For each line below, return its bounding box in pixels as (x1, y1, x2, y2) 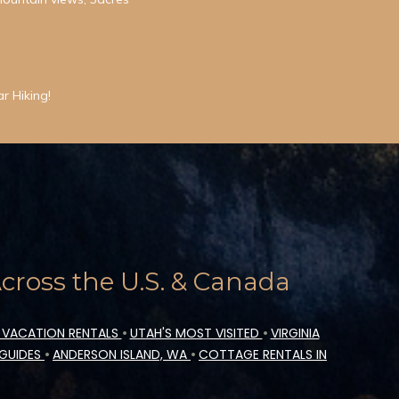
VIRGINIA (270, 324, 320, 343)
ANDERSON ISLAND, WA (53, 346, 191, 364)
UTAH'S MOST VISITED (129, 324, 263, 343)
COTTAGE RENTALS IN (199, 346, 327, 364)
